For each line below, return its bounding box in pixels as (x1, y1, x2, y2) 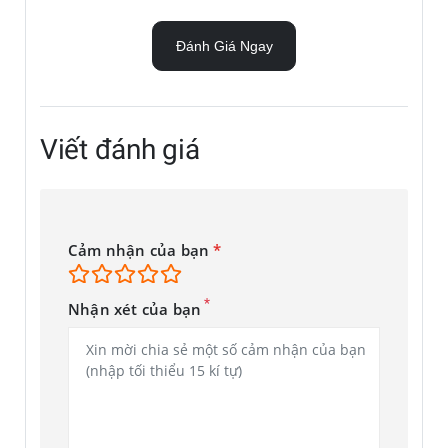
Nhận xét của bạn (68, 299, 202, 321)
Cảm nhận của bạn (68, 240, 214, 262)
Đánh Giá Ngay (175, 37, 273, 54)
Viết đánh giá (40, 132, 200, 166)
